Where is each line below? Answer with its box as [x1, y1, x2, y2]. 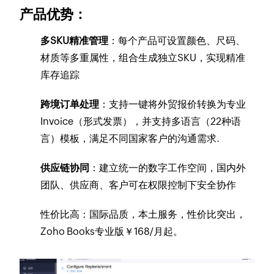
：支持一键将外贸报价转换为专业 [99, 98, 246, 110]
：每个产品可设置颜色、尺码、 [108, 34, 246, 46]
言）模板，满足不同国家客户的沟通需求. [40, 132, 220, 144]
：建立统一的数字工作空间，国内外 [89, 161, 246, 174]
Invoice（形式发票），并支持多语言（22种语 [40, 115, 242, 127]
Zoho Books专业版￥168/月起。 [40, 225, 183, 237]
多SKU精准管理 [40, 34, 109, 46]
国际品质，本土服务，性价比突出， [89, 208, 246, 220]
